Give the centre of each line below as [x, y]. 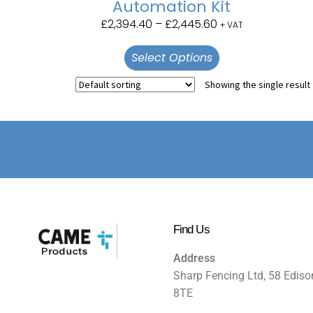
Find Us [191, 230]
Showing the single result [257, 85]
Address [194, 259]
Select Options [172, 57]
